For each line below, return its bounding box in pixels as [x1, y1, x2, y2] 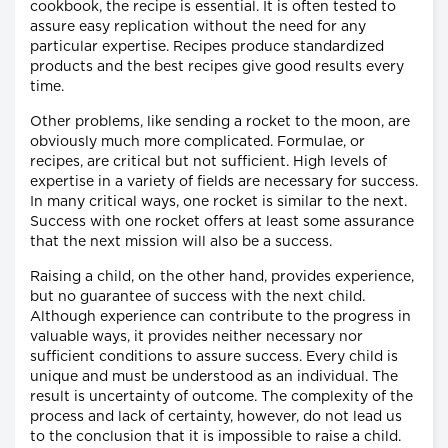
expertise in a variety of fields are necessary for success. [30, 174, 418, 189]
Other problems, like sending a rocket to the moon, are [30, 114, 410, 129]
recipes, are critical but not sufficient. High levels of [30, 154, 387, 169]
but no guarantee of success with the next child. [30, 289, 365, 304]
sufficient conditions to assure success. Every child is [30, 349, 398, 364]
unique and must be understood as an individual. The [30, 369, 398, 384]
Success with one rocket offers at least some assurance [30, 214, 414, 229]
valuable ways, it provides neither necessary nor [30, 329, 363, 344]
